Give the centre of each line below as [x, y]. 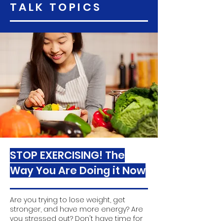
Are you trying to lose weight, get [68, 200]
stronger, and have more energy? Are [76, 209]
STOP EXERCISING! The [67, 155]
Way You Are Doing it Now [78, 170]
